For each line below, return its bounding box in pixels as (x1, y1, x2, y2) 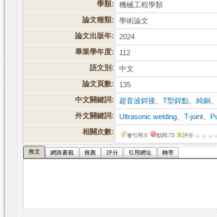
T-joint (184, 113, 203, 121)
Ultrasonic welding (119, 113, 177, 121)
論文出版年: (75, 32, 114, 40)
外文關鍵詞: (75, 112, 114, 120)
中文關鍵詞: (75, 96, 114, 104)
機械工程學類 (119, 1, 163, 9)
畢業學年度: (75, 48, 114, 56)
